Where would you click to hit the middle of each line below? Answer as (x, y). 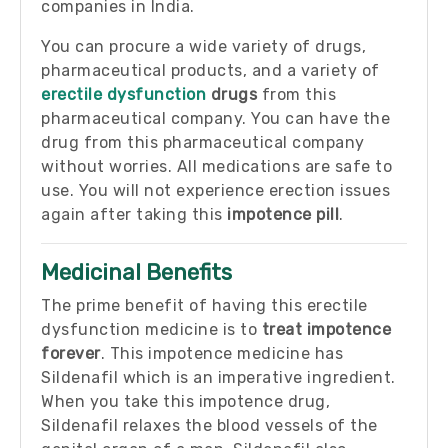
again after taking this (134, 214)
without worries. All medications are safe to (216, 166)
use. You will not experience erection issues (215, 190)
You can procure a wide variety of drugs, (203, 46)
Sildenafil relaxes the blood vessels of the (209, 425)
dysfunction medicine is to (151, 329)
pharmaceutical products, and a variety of (210, 70)
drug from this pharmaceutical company (203, 142)
